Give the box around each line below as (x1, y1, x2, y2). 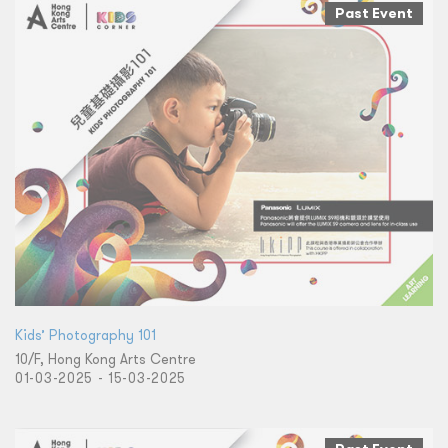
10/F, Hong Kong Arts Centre (15, 349, 196, 368)
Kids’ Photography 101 (15, 325, 156, 344)
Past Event (335, 4, 413, 23)
